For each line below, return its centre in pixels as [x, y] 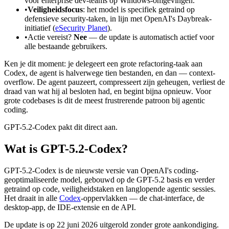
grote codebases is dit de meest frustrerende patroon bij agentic [105, 101]
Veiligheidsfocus [55, 10]
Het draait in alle [32, 198]
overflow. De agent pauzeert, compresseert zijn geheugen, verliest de [114, 82]
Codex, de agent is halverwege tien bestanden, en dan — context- [110, 73]
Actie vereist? [51, 37]
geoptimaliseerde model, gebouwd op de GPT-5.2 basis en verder [109, 179]
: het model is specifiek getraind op [139, 10]
